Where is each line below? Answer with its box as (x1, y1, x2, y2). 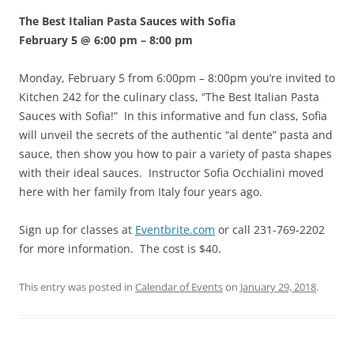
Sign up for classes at (19, 222, 135, 238)
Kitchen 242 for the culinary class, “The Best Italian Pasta (19, 89, 319, 105)
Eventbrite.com (135, 222, 215, 238)
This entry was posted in (19, 280, 135, 295)
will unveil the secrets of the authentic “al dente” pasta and (19, 127, 333, 143)
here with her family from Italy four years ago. (19, 184, 262, 200)
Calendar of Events (135, 280, 223, 295)
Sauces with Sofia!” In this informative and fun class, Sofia (19, 108, 327, 124)
